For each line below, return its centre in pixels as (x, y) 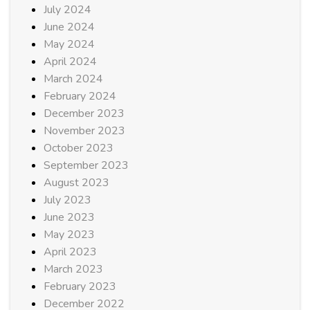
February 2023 (80, 286)
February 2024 (80, 96)
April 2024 (70, 61)
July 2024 (67, 9)
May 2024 (69, 44)
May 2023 (69, 234)
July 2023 (67, 200)
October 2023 (79, 148)
